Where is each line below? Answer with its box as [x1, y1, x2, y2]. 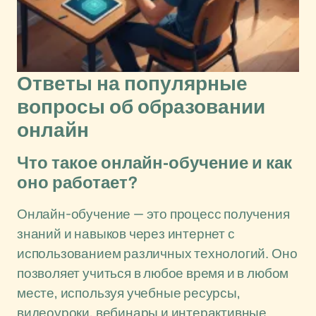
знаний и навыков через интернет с [17, 224, 235, 243]
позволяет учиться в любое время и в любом [17, 264, 289, 282]
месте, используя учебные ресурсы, [17, 284, 241, 302]
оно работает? [17, 174, 138, 192]
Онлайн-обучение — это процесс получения [17, 205, 290, 223]
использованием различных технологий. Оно [17, 244, 298, 262]
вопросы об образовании [17, 96, 265, 118]
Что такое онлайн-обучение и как [17, 154, 292, 172]
